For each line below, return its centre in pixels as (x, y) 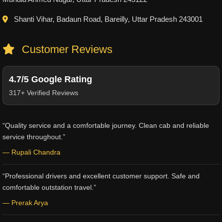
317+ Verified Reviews (44, 93)
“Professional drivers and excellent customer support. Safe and (101, 176)
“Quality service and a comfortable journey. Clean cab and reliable (106, 125)
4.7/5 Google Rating (51, 79)
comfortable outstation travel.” (49, 187)
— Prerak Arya (25, 203)
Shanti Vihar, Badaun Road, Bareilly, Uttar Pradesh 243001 (107, 19)
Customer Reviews (66, 49)
